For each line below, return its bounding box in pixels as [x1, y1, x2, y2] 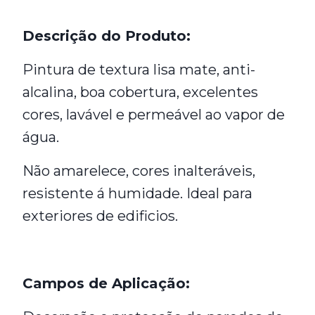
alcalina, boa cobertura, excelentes [22, 84, 258, 101]
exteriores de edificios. [22, 207, 178, 224]
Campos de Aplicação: [22, 275, 190, 292]
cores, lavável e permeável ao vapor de [22, 106, 285, 123]
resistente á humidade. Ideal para [22, 185, 252, 202]
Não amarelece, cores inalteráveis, [22, 162, 255, 179]
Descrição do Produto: [22, 27, 191, 44]
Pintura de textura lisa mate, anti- [22, 61, 255, 78]
